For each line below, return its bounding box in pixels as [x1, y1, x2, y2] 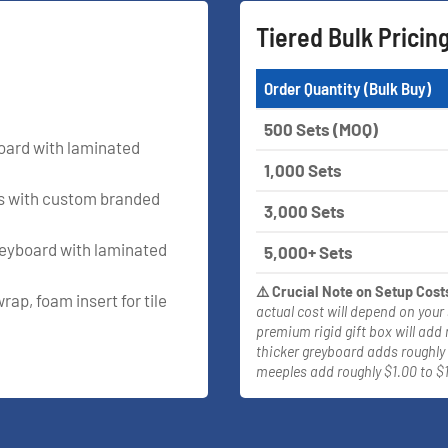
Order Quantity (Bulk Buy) [264, 77, 431, 98]
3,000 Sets [264, 200, 345, 221]
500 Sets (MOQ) [264, 118, 378, 139]
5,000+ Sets [264, 241, 353, 262]
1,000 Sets [264, 159, 342, 180]
